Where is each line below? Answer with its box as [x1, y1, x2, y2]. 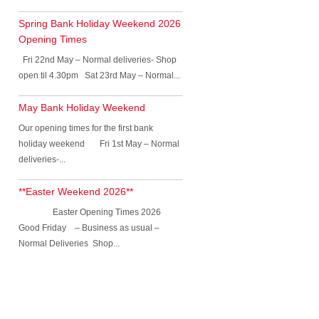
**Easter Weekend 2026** [19, 186, 133, 197]
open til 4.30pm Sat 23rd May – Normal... [19, 70, 180, 80]
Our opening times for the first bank [19, 123, 153, 133]
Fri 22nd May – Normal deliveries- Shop [19, 55, 177, 65]
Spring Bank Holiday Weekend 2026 [19, 18, 181, 29]
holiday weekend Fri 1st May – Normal [19, 139, 179, 149]
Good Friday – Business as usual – [19, 223, 159, 233]
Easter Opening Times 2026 [19, 207, 169, 217]
